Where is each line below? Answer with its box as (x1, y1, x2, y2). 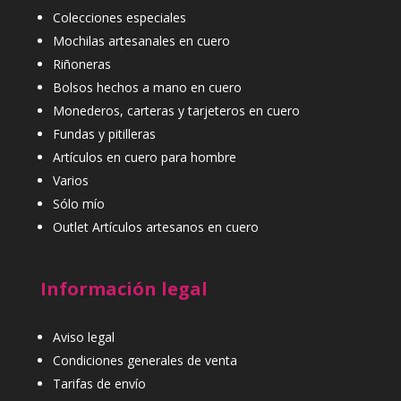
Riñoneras (52, 55, 111, 73)
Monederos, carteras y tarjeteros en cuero (52, 102, 300, 120)
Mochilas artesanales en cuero (52, 32, 230, 50)
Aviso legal (52, 328, 115, 346)
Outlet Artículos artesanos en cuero (52, 218, 259, 236)
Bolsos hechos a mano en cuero (52, 79, 242, 97)
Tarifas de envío (52, 375, 146, 393)
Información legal (39, 277, 208, 302)
